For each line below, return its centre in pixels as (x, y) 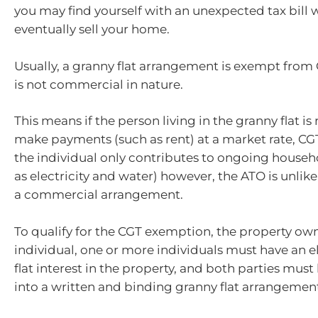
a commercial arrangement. (99, 194)
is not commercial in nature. (99, 84)
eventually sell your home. (92, 29)
